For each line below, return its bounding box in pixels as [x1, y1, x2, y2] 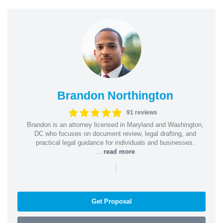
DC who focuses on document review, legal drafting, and [34, 129, 196, 137]
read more [104, 147, 135, 155]
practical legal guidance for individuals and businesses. [36, 138, 195, 146]
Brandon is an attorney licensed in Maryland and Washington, [27, 120, 204, 128]
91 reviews [126, 109, 158, 116]
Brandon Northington [57, 89, 173, 102]
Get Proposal [91, 197, 132, 205]
